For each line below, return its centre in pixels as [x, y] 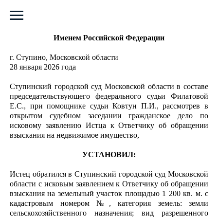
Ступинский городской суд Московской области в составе [109, 86]
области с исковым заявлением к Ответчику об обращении [109, 184]
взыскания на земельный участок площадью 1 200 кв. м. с [109, 193]
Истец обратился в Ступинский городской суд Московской [109, 174]
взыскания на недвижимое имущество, [74, 135]
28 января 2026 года [43, 67]
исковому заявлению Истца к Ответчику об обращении [109, 125]
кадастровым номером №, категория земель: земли [109, 203]
